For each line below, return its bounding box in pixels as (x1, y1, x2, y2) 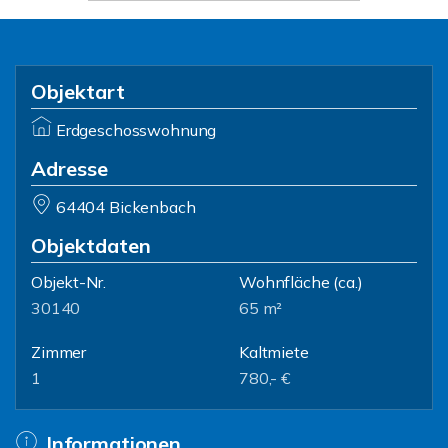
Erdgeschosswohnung (55, 120, 217, 140)
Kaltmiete (239, 342, 309, 362)
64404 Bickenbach (55, 197, 196, 217)
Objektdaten (31, 233, 151, 258)
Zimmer (31, 342, 87, 362)
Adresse (31, 156, 108, 181)
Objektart (31, 79, 125, 104)
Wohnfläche (239, 272, 330, 292)
